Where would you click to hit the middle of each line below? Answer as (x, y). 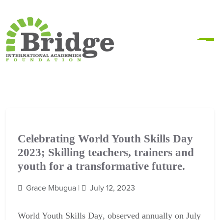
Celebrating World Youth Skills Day (105, 139)
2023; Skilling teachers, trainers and (106, 152)
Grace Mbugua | (53, 189)
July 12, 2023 (111, 189)
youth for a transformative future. (101, 166)
